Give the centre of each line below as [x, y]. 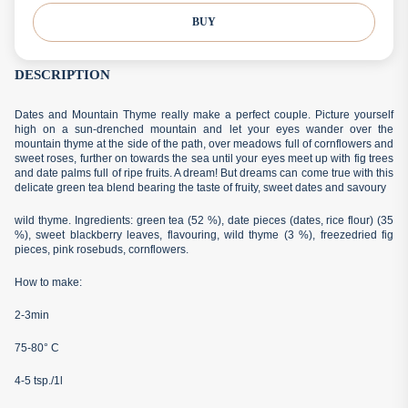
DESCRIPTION [62, 74]
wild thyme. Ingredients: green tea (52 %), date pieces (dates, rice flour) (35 [204, 220]
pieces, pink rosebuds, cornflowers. [102, 249]
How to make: [48, 282]
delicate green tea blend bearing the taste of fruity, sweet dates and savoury [200, 187]
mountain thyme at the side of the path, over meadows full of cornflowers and [204, 143]
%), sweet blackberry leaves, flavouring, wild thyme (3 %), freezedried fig [204, 235]
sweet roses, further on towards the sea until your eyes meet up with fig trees [204, 158]
